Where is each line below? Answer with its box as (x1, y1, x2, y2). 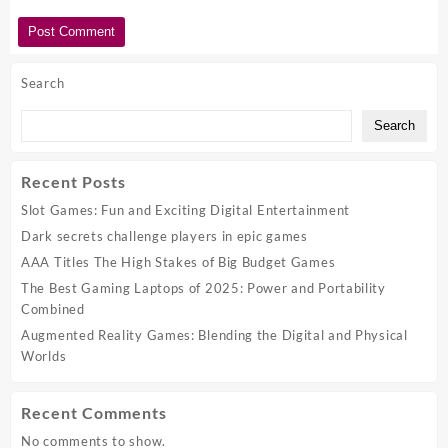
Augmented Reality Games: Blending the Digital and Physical (21, 327, 408, 344)
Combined (21, 301, 85, 318)
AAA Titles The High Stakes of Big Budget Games (21, 254, 336, 271)
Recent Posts (21, 172, 126, 192)
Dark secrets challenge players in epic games (21, 228, 308, 245)
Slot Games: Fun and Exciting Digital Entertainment (21, 202, 350, 219)
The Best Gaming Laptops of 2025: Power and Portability (21, 280, 386, 297)
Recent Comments (21, 402, 167, 422)
